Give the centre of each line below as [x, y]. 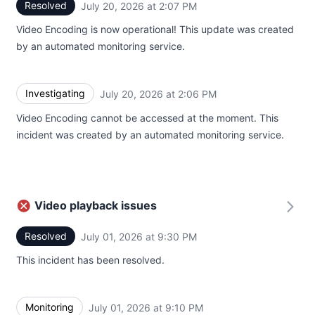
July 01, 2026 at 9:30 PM [139, 236]
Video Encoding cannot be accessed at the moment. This [147, 118]
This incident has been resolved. [90, 260]
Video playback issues [96, 205]
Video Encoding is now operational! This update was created [155, 29]
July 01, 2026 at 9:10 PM [146, 307]
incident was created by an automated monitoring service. [150, 135]
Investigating [55, 93]
